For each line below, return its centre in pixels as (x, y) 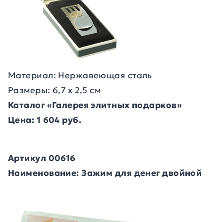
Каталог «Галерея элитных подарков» (95, 105)
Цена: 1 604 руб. (45, 120)
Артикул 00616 (42, 158)
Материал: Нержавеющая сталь (80, 75)
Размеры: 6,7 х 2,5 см (55, 90)
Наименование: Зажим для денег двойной (105, 173)
